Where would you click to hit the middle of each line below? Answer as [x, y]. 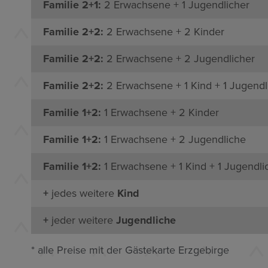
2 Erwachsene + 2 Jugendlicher [179, 58]
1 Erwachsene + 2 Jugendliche [173, 139]
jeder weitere [84, 220]
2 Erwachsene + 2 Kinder [164, 31]
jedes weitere [84, 193]
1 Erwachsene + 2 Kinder [160, 112]
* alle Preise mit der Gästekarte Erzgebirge [130, 250]
